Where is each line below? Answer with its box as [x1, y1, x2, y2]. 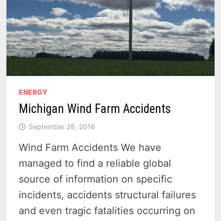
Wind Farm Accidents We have [19, 142, 162, 154]
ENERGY [19, 88, 48, 97]
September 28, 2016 [29, 122, 96, 131]
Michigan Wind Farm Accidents [19, 102, 171, 116]
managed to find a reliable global [19, 157, 172, 170]
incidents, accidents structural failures [19, 189, 196, 201]
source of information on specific [19, 173, 173, 185]
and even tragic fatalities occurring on [19, 205, 196, 217]
